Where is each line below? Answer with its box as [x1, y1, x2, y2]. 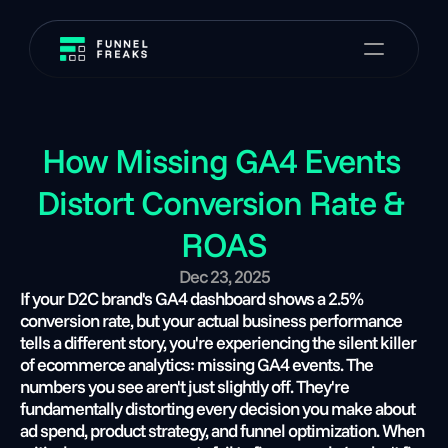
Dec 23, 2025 [178, 265, 270, 288]
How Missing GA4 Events [41, 139, 400, 182]
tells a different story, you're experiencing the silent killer [20, 331, 416, 354]
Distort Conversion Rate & [37, 181, 404, 224]
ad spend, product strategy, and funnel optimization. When [20, 419, 424, 442]
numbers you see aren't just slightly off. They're [20, 375, 349, 398]
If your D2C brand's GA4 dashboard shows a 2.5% [20, 287, 363, 310]
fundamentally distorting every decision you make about [20, 397, 415, 420]
